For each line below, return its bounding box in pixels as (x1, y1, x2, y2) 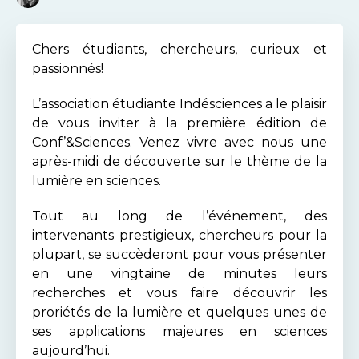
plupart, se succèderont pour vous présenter (32, 247, 327, 262)
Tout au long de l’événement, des (32, 208, 327, 224)
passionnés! (32, 61, 103, 76)
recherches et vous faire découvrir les (32, 285, 327, 301)
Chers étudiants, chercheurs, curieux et (32, 42, 327, 57)
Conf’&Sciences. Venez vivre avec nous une (32, 135, 327, 150)
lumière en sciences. (32, 173, 161, 188)
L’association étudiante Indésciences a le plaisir (32, 96, 327, 111)
